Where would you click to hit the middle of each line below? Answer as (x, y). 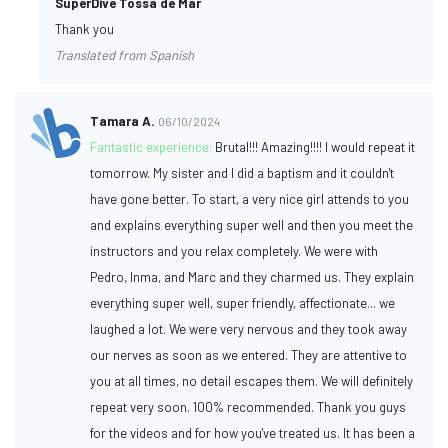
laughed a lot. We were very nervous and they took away (249, 328)
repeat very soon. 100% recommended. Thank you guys (248, 406)
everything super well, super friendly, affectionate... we (243, 302)
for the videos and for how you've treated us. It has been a (253, 432)
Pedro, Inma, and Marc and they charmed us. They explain (252, 276)
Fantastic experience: (153, 146)
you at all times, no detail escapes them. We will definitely (252, 380)
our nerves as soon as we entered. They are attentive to (249, 354)
